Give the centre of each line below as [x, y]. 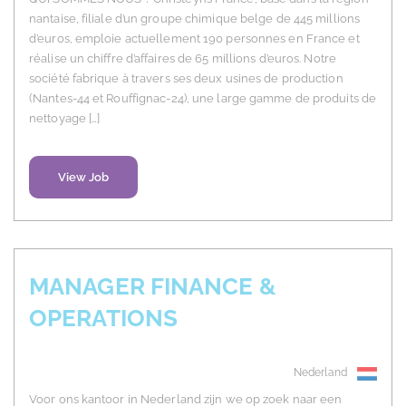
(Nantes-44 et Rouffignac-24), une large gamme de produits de [203, 99]
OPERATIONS [103, 319]
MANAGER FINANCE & [153, 287]
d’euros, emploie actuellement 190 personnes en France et [194, 39]
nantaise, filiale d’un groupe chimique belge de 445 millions [195, 19]
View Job [83, 178]
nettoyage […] [65, 119]
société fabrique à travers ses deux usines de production [186, 79]
